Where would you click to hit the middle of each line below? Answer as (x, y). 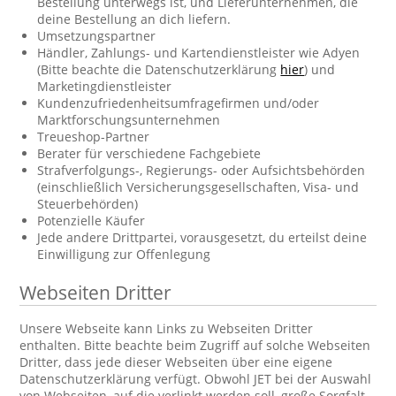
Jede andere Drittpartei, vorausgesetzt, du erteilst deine (202, 237)
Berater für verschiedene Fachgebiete (149, 153)
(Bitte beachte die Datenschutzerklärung (159, 69)
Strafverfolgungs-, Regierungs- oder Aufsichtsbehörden (202, 170)
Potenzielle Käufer (91, 221)
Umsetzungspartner (97, 36)
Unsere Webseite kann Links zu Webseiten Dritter (167, 328)
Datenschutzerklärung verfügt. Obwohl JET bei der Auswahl (196, 379)
